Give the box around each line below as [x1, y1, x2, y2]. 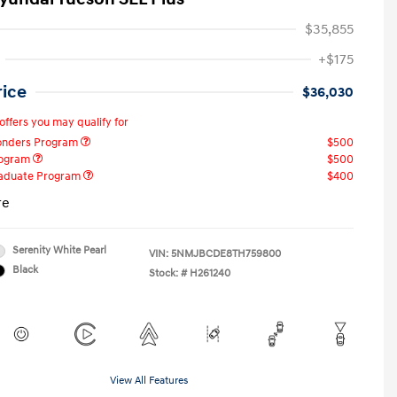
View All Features [110, 374, 188, 387]
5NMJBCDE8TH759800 [171, 247, 281, 261]
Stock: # [149, 267, 187, 280]
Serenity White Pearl [12, 244, 106, 257]
